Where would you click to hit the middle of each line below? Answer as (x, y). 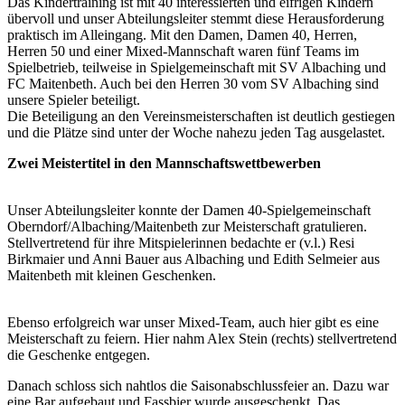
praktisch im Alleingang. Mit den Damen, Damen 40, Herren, (182, 34)
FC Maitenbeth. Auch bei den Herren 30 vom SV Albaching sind (193, 83)
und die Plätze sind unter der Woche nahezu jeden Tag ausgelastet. (196, 132)
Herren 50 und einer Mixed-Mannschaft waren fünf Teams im (183, 51)
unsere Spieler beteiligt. (74, 99)
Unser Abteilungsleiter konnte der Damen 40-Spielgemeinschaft (189, 210)
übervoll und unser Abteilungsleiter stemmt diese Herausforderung (196, 18)
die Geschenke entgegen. (79, 354)
